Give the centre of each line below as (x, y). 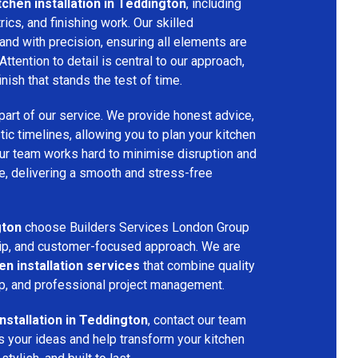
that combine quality (197, 265)
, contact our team (197, 320)
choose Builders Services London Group (135, 227)
